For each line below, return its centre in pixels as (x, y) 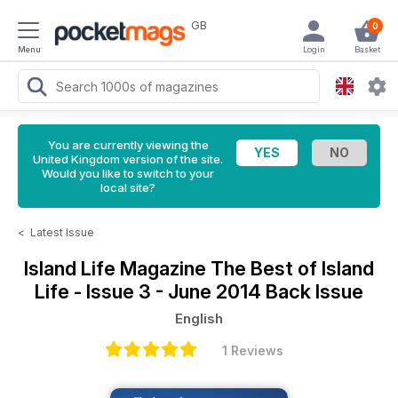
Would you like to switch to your (128, 173)
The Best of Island (292, 268)
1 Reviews (252, 350)
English (199, 318)
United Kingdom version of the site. (128, 159)
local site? (128, 187)
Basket (367, 49)
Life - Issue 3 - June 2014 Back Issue (199, 291)
